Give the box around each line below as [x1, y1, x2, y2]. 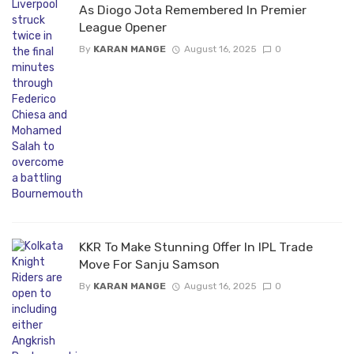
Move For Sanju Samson [79, 257, 220, 273]
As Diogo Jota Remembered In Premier [79, 2, 307, 18]
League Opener [79, 20, 167, 36]
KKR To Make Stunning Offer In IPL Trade [79, 239, 313, 255]
